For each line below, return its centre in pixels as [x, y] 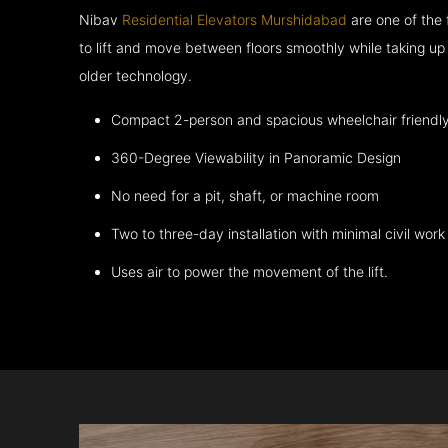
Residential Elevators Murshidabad [235, 20]
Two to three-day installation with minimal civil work [278, 234]
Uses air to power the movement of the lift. [250, 272]
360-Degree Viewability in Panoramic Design [256, 158]
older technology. [136, 76]
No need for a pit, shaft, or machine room [245, 196]
